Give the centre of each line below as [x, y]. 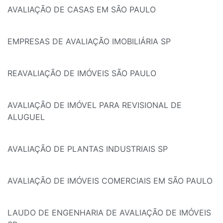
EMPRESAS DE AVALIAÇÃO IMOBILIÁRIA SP [89, 42]
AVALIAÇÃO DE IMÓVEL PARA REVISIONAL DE [95, 105]
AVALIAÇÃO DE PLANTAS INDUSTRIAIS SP [88, 149]
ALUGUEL [26, 117]
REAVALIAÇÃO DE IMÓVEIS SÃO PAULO [82, 73]
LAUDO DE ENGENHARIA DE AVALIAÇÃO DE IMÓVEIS [109, 213]
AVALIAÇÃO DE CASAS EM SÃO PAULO [82, 10]
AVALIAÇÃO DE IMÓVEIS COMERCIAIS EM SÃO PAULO [110, 181]
